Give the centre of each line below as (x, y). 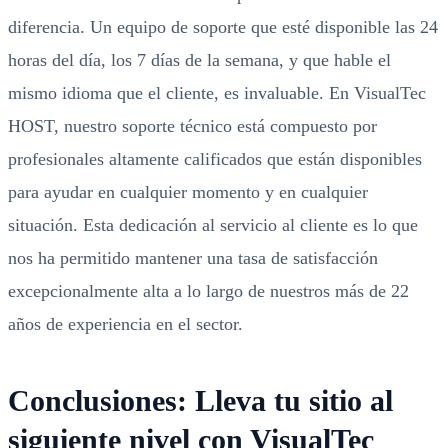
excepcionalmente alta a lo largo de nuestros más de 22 (208, 291)
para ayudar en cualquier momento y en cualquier (188, 192)
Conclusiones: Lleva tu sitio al (200, 400)
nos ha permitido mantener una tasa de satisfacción (193, 258)
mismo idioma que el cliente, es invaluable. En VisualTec (217, 93)
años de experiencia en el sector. (125, 324)
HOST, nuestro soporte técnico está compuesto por (192, 126)
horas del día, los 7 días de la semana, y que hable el (199, 60)
